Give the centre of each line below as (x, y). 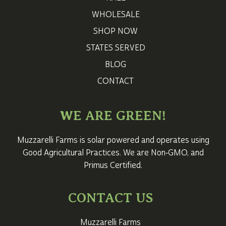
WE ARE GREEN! (113, 115)
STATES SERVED (116, 48)
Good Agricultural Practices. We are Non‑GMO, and (113, 153)
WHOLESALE (116, 14)
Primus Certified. (113, 165)
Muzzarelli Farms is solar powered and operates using (113, 140)
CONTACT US (110, 197)
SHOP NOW (116, 31)
